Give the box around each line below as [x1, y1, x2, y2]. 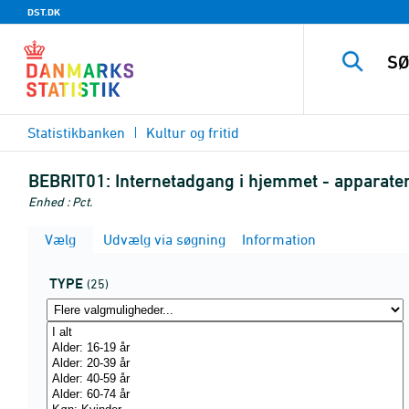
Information [238, 231, 316, 247]
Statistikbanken [27, 124, 125, 141]
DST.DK [27, 5, 60, 18]
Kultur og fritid [146, 124, 239, 141]
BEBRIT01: [28, 170, 110, 192]
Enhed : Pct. [28, 194, 92, 209]
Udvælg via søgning [100, 231, 225, 247]
